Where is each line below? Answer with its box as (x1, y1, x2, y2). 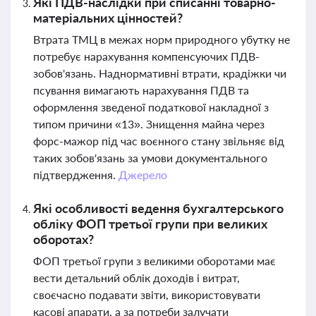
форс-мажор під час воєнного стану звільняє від (33, 134, 284, 147)
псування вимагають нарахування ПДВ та (33, 83, 249, 97)
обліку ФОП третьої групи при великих (33, 216, 267, 231)
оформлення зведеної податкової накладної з (33, 100, 269, 114)
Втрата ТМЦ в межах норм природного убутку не (33, 32, 290, 46)
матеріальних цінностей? (33, 10, 183, 25)
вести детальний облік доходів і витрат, (33, 271, 240, 284)
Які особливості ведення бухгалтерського (33, 200, 284, 216)
